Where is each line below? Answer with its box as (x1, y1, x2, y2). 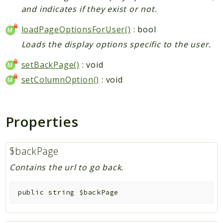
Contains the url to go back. (9, 161, 124, 173)
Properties (5, 111, 79, 131)
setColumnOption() (21, 74, 100, 85)
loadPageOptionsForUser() (21, 24, 131, 35)
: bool (130, 24, 156, 35)
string (48, 188, 75, 197)
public (17, 188, 44, 197)
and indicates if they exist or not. (21, 3, 157, 15)
